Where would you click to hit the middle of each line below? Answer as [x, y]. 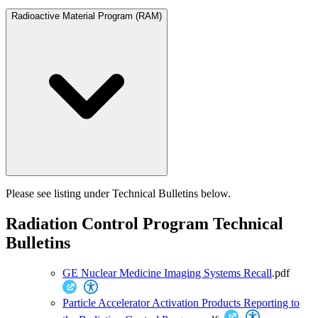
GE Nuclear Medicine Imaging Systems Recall [167, 273]
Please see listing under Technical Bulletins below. [118, 193]
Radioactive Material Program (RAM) [87, 16]
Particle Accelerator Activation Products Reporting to [181, 302]
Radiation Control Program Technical [144, 223]
